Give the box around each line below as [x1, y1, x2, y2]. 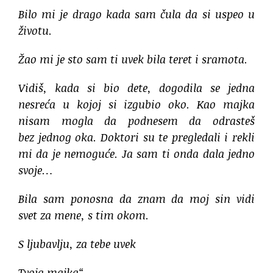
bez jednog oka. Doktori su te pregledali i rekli [18, 129, 255, 146]
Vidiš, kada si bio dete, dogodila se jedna [18, 80, 255, 96]
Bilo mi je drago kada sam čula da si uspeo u [18, 6, 255, 23]
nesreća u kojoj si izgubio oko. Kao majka [18, 96, 255, 113]
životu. [18, 23, 52, 39]
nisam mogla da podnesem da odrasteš [18, 113, 255, 129]
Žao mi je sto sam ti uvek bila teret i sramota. [18, 51, 247, 68]
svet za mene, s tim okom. [18, 207, 149, 224]
